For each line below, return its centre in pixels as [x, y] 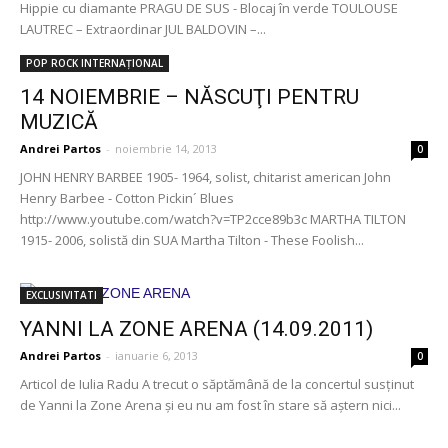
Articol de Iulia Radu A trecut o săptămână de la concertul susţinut [217, 384]
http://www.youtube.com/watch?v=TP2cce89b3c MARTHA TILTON [213, 219]
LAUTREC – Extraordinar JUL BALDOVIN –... [143, 29]
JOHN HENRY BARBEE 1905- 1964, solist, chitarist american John [205, 177]
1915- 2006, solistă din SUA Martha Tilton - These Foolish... [192, 240]
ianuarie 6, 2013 [156, 355]
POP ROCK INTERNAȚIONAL [94, 63]
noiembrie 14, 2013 [166, 148]
